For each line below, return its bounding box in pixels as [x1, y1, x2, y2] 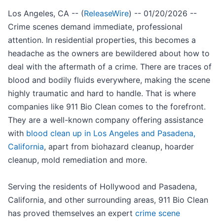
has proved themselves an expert [8, 208, 135, 219]
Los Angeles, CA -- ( [8, 8, 84, 19]
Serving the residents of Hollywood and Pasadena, [8, 182, 197, 192]
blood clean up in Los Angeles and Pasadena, [26, 128, 195, 139]
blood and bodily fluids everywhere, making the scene [8, 75, 210, 85]
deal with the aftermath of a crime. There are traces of [8, 62, 212, 72]
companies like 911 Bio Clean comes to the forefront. [8, 102, 206, 112]
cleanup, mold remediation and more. [8, 155, 147, 165]
